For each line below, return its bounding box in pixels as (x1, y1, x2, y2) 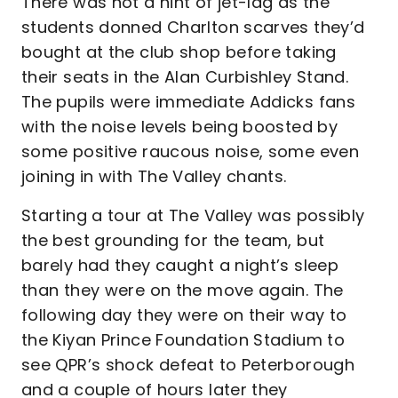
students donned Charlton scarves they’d (21, 16, 365, 38)
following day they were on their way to (21, 304, 347, 326)
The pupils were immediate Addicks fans (21, 91, 356, 113)
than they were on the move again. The (21, 279, 344, 301)
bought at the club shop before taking (21, 41, 337, 63)
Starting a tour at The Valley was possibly (21, 204, 365, 227)
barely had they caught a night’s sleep (21, 254, 339, 276)
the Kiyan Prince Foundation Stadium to (21, 329, 346, 351)
